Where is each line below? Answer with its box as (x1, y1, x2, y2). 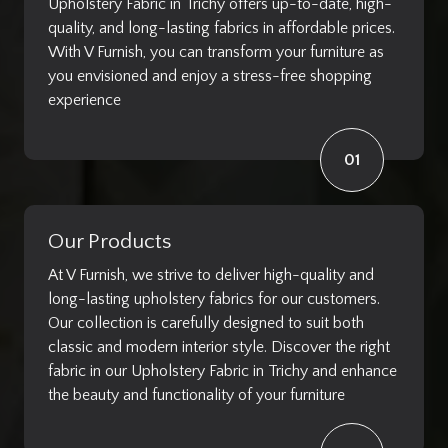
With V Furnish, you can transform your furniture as (48, 42, 384, 61)
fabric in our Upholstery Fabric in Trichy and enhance (48, 361, 397, 380)
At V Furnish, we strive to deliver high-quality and (48, 265, 374, 284)
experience (48, 90, 121, 109)
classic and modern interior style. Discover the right (48, 337, 390, 356)
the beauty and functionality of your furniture (48, 385, 345, 404)
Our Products (48, 229, 172, 254)
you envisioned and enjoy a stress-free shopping (48, 66, 372, 85)
